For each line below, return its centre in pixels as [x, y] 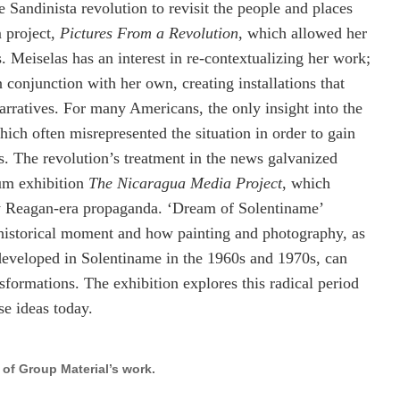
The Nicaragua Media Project [185, 183]
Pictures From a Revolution [149, 33]
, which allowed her [303, 33]
